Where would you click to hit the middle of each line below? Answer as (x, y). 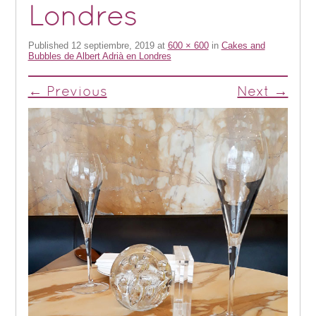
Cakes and (243, 46)
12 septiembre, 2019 (113, 46)
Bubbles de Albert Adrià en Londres (99, 56)
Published (49, 46)
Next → (263, 93)
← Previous (67, 93)
